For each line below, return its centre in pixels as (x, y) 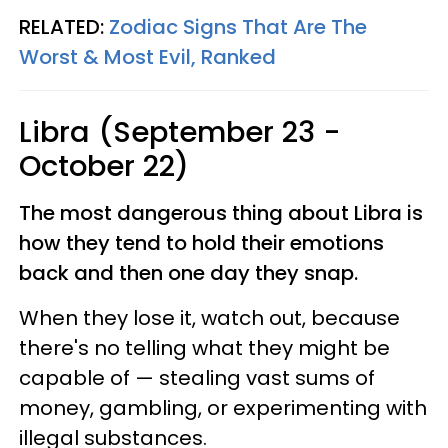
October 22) (104, 165)
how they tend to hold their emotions (201, 242)
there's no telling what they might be (204, 347)
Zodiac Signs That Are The (238, 26)
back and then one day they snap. (188, 272)
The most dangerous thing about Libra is (221, 212)
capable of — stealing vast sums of (197, 377)
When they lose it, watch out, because (209, 317)
